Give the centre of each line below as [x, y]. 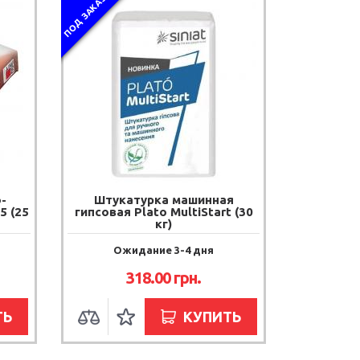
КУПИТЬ [212, 317]
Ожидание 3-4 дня [164, 250]
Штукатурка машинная [164, 200]
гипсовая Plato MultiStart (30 [164, 212]
